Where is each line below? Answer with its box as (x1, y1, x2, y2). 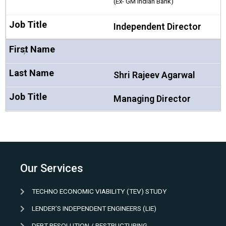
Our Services (20, 162, 83, 175)
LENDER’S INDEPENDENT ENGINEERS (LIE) (31, 204, 156, 212)
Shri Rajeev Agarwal (113, 69, 195, 80)
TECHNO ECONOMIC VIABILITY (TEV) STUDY (31, 187, 167, 195)
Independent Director (113, 21, 201, 32)
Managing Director (113, 93, 191, 104)
